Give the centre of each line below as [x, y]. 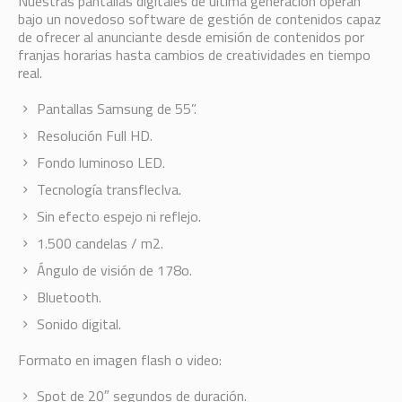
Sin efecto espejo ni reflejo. [118, 216]
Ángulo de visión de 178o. [114, 270]
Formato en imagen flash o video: [119, 359]
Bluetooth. [69, 297]
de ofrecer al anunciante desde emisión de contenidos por [191, 36]
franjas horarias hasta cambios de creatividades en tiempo [194, 54]
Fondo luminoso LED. [100, 162]
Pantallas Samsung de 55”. [116, 108]
